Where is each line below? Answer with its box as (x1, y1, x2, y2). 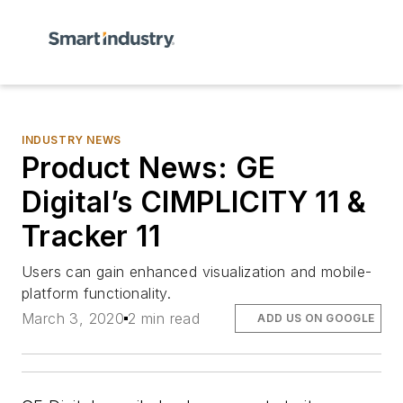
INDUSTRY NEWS (22, 133, 121, 147)
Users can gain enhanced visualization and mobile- (22, 263, 372, 281)
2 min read (128, 309, 201, 328)
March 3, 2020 (22, 309, 125, 328)
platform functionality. (22, 284, 172, 302)
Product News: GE (22, 150, 276, 185)
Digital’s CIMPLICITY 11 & (22, 184, 366, 219)
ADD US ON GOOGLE (257, 311, 375, 326)
